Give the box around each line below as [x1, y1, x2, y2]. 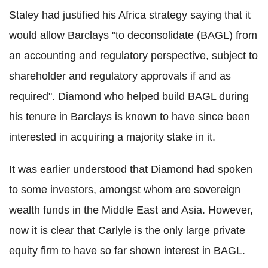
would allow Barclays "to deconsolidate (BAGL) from [9, 29, 257, 42]
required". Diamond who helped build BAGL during [9, 90, 249, 103]
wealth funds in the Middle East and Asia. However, [9, 204, 253, 217]
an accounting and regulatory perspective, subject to [9, 50, 258, 62]
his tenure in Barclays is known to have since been [9, 111, 250, 123]
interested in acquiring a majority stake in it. [9, 131, 215, 144]
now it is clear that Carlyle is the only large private [9, 224, 245, 237]
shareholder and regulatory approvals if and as [9, 70, 231, 83]
